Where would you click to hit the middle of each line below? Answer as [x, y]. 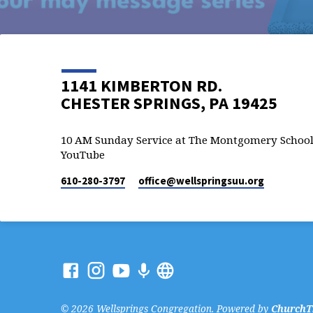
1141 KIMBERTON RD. [141, 86]
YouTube [83, 154]
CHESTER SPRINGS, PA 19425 [169, 103]
